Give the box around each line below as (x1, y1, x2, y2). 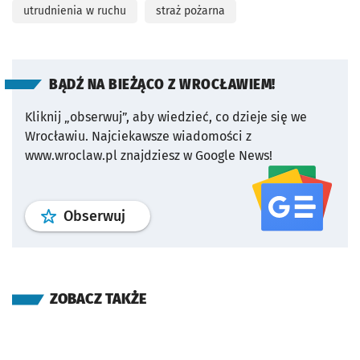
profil (125, 207, 160, 225)
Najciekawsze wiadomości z (92, 129, 252, 145)
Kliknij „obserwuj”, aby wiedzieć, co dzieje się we (25, 109, 307, 125)
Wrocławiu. (25, 129, 88, 145)
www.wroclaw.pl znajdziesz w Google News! (25, 148, 272, 164)
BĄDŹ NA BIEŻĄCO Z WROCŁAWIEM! (49, 76, 276, 94)
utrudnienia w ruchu (23, 4, 126, 18)
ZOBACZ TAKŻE (50, 290, 146, 309)
